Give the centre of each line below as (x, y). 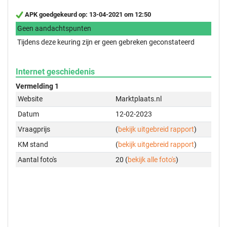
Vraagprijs (34, 129)
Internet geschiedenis (55, 71)
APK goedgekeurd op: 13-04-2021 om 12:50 (87, 14)
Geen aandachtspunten (54, 28)
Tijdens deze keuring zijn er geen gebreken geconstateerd (106, 42)
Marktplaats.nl (139, 99)
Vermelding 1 (37, 86)
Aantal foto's (37, 159)
